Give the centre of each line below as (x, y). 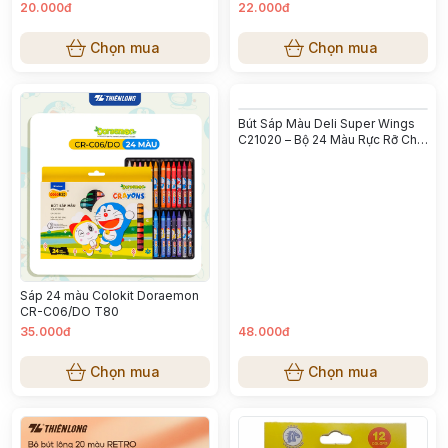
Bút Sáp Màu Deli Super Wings (326, 123)
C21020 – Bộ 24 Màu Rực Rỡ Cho (331, 139)
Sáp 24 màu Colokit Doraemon (109, 295)
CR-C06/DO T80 (69, 311)
